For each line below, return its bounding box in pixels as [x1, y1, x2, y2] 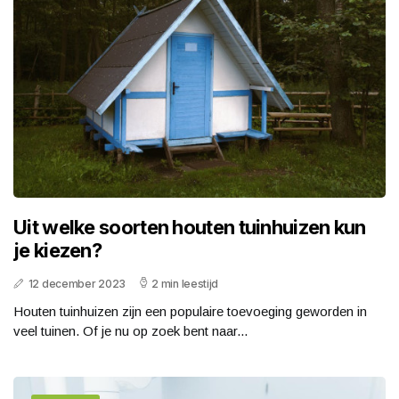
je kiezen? [13, 239, 102, 263]
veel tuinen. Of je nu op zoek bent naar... [13, 323, 248, 339]
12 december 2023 [28, 277, 126, 291]
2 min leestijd [151, 277, 219, 291]
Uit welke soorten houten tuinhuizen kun [13, 216, 366, 240]
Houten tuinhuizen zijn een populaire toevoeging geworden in [13, 304, 367, 320]
